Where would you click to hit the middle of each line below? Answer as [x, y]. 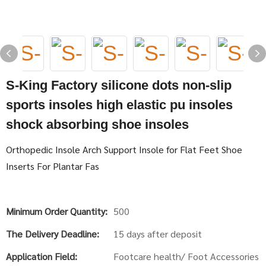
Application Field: [42, 256]
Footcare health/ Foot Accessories [186, 256]
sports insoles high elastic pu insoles [119, 105]
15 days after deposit [158, 234]
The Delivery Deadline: [53, 234]
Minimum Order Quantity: [57, 211]
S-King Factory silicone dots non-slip [119, 85]
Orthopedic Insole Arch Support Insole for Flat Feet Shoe [124, 149]
